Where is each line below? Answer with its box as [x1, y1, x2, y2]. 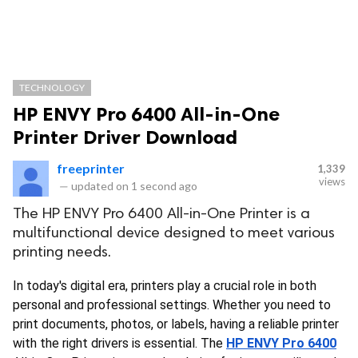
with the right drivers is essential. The [13, 336, 223, 351]
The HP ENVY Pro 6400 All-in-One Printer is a [13, 207, 310, 222]
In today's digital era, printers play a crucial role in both [13, 278, 316, 293]
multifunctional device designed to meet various [13, 226, 335, 241]
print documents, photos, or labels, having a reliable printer [13, 316, 339, 332]
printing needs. [13, 245, 111, 261]
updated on [69, 179, 131, 193]
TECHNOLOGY [19, 82, 85, 93]
